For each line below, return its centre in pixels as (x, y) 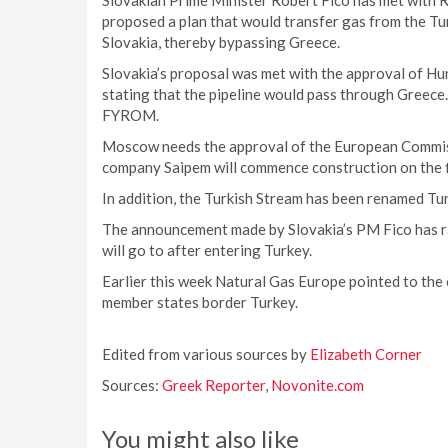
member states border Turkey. (200, 302)
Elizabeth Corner (366, 354)
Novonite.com (317, 385)
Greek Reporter (213, 385)
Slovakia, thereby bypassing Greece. (221, 42)
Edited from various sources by (206, 354)
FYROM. (130, 115)
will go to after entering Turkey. (207, 250)
